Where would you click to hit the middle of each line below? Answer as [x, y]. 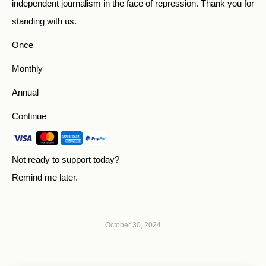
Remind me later [44, 177]
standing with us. [44, 21]
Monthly [27, 69]
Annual [25, 92]
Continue [29, 116]
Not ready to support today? [66, 159]
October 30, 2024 [133, 225]
